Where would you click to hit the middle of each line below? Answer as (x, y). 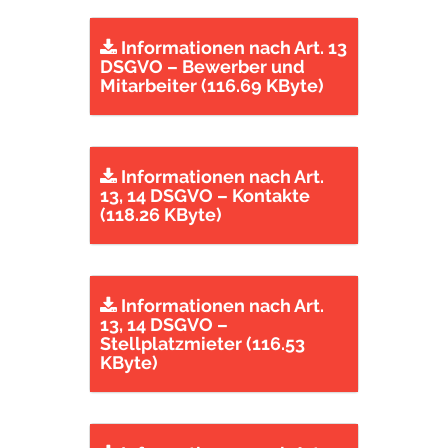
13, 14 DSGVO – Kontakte (205, 195)
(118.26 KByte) (161, 214)
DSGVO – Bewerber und (202, 66)
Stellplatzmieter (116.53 (202, 343)
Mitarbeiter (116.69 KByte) (212, 85)
